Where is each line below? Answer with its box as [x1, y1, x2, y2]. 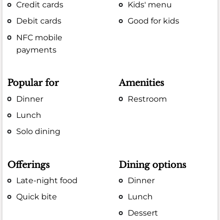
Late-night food [16, 175, 78, 185]
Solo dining [16, 126, 61, 136]
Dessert [128, 208, 159, 218]
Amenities [119, 78, 165, 89]
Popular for [7, 78, 59, 89]
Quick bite [16, 192, 57, 202]
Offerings [7, 159, 50, 170]
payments [16, 45, 57, 55]
